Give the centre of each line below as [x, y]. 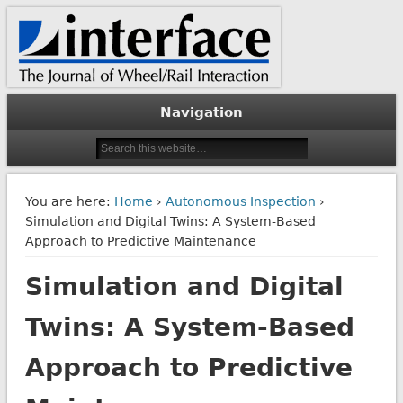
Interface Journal [126, 36]
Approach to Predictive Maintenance [140, 241]
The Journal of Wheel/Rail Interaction [105, 8]
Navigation [201, 113]
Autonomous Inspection [240, 201]
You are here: [67, 201]
